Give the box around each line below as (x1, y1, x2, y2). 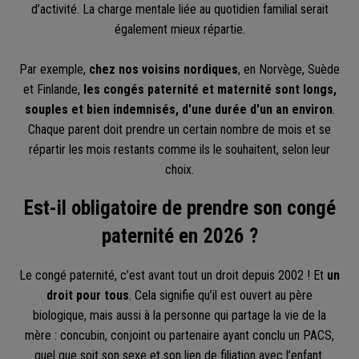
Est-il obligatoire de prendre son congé (23, 196, 336, 220)
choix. (165, 161, 194, 177)
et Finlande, (22, 81, 83, 97)
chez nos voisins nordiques (89, 61, 238, 77)
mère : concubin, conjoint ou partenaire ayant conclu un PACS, (25, 328, 334, 344)
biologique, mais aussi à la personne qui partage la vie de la (33, 308, 326, 324)
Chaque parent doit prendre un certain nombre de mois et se (28, 121, 331, 137)
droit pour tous (46, 288, 129, 304)
